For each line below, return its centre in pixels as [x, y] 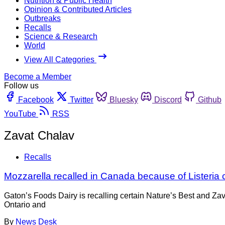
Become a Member [38, 76]
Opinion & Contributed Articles [78, 9]
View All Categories [60, 59]
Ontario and [25, 205]
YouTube [20, 114]
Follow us [21, 85]
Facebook [36, 99]
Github [210, 99]
